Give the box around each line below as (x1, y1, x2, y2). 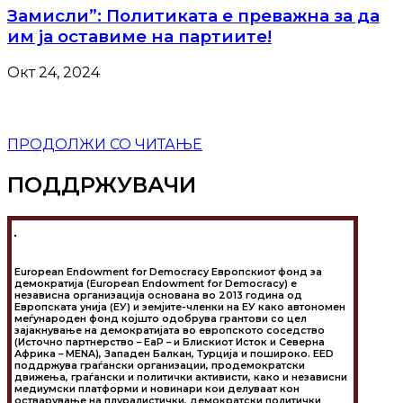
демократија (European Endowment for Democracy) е (14, 278, 297, 291)
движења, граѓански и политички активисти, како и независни (14, 372, 347, 384)
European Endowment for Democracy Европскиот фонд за (14, 266, 322, 279)
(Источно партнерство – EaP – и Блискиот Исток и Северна (14, 336, 325, 349)
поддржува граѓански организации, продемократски (14, 360, 305, 372)
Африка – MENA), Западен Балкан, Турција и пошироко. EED (14, 348, 334, 361)
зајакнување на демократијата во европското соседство (14, 325, 325, 337)
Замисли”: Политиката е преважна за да (7, 5, 380, 27)
